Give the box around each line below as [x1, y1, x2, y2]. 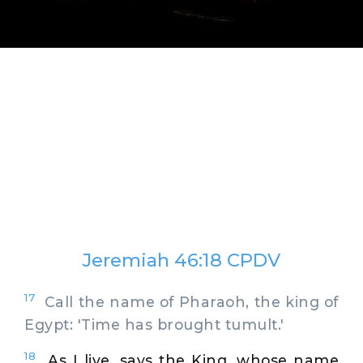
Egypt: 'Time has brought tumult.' [24, 315, 284, 333]
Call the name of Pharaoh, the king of [35, 293, 339, 310]
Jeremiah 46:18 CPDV [83, 249, 280, 271]
